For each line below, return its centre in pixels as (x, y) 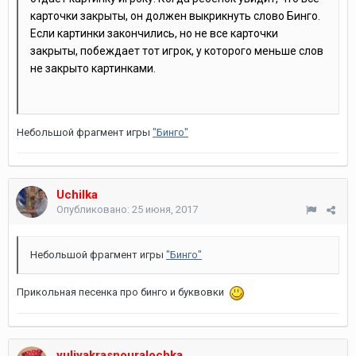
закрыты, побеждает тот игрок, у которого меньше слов (177, 51)
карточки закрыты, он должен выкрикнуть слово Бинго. (175, 16)
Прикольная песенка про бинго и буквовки (123, 292)
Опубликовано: (94, 209)
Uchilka (77, 195)
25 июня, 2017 (165, 209)
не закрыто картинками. (93, 68)
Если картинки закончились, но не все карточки (154, 33)
